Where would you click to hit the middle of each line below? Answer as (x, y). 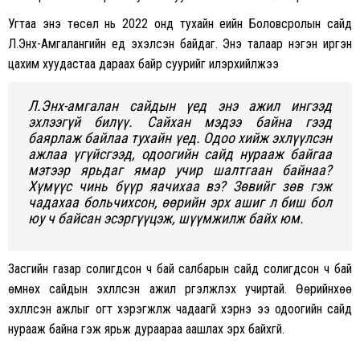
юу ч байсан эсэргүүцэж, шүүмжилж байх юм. (166, 218)
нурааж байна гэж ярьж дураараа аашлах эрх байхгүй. (146, 329)
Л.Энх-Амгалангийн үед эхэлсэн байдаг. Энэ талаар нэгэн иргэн (180, 43)
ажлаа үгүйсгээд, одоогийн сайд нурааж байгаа (180, 153)
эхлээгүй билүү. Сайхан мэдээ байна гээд (180, 121)
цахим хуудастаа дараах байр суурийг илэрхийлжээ (143, 63)
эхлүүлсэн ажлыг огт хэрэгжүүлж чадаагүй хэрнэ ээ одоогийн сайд (180, 309)
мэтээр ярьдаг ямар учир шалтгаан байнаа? (180, 170)
